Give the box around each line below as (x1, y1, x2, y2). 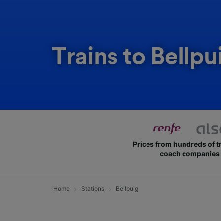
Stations (81, 185, 104, 192)
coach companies (159, 149, 220, 158)
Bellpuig (116, 185, 138, 192)
